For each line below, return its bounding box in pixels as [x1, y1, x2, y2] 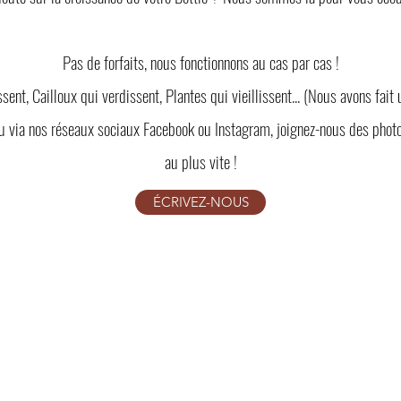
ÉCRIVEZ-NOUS [152, 192, 249, 210]
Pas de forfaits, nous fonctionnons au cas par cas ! [62, 48, 339, 74]
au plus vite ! [164, 148, 237, 174]
